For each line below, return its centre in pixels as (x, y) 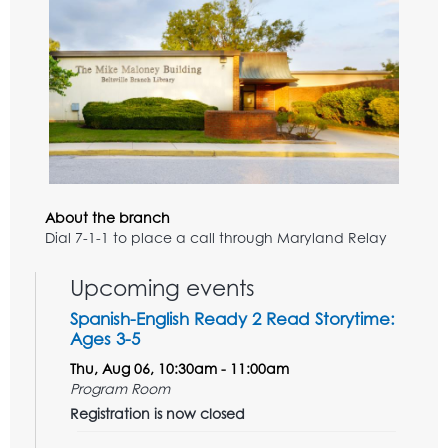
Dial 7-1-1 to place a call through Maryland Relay (216, 237)
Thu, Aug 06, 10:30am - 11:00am (179, 368)
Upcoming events (162, 287)
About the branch (107, 217)
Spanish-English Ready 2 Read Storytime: (232, 318)
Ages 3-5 (105, 338)
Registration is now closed (157, 413)
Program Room (120, 388)
